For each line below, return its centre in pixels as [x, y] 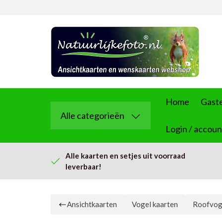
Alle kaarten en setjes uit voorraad [125, 156]
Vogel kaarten [155, 204]
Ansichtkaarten [92, 204]
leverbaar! [83, 166]
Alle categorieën [92, 116]
